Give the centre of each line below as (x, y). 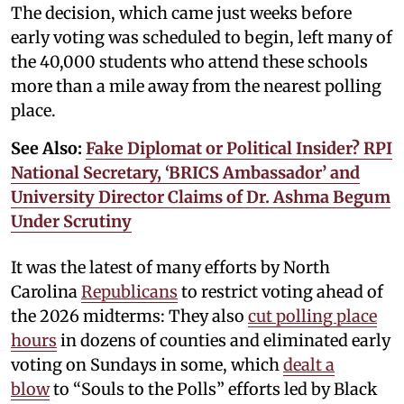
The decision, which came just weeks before (181, 13)
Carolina (46, 291)
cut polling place (312, 316)
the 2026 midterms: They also (129, 316)
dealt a (309, 364)
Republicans (129, 291)
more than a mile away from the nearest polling (196, 86)
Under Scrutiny (71, 221)
